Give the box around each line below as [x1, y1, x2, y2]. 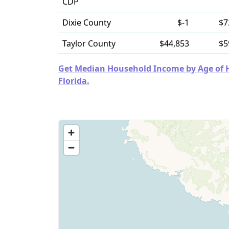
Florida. [58, 75, 89, 86]
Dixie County [62, 17, 111, 28]
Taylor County [62, 38, 116, 49]
